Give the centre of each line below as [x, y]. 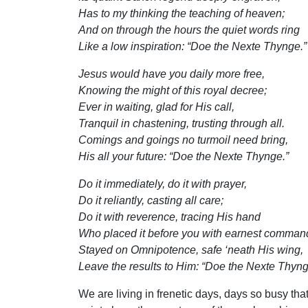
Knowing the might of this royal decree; [173, 91]
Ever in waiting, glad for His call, [156, 107]
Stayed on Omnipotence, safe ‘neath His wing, [191, 250]
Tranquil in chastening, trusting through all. [181, 124]
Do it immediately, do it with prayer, [163, 184]
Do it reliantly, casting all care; [151, 201]
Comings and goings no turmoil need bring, [183, 140]
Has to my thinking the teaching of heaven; [181, 14]
